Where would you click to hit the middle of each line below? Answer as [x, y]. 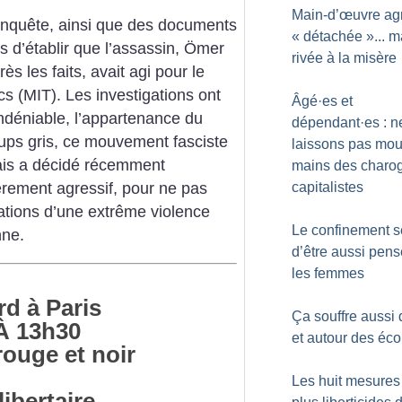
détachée [333, 36]
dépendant [326, 122]
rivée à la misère [344, 58]
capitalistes [328, 187]
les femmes [328, 273]
